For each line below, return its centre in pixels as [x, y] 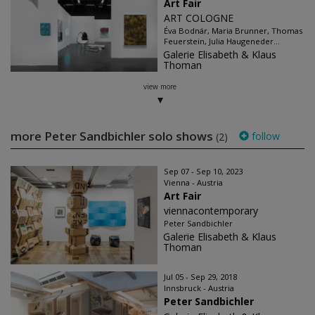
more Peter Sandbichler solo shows [113, 136]
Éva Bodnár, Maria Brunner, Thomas [233, 30]
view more [160, 86]
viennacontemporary [211, 210]
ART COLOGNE [199, 18]
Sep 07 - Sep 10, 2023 [203, 171]
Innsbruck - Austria [199, 288]
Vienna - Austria [193, 182]
